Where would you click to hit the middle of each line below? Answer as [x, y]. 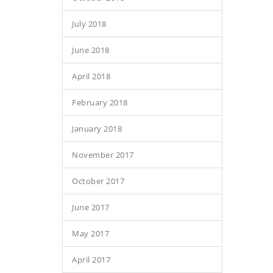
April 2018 [91, 76]
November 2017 [103, 155]
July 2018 [89, 24]
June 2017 [91, 207]
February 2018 [100, 102]
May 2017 [90, 233]
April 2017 [91, 260]
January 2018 [97, 129]
